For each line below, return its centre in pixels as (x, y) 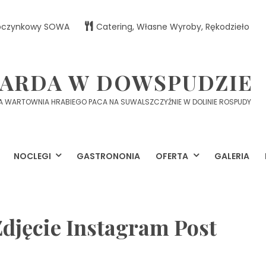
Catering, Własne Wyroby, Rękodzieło (172, 26)
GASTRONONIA (109, 156)
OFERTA (172, 156)
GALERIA (232, 156)
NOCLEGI (33, 156)
